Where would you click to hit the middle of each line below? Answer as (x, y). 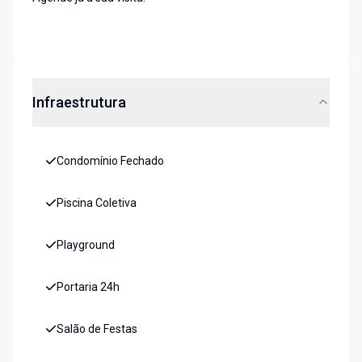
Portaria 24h (88, 287)
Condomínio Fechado (110, 161)
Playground (86, 245)
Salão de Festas (97, 329)
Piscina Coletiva (97, 203)
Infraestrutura (79, 103)
